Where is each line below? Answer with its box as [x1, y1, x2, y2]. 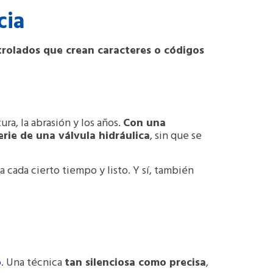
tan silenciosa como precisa [65, 253, 206, 272]
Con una [123, 114, 166, 132]
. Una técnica [1, 253, 65, 272]
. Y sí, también [128, 162, 194, 180]
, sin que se [150, 127, 202, 145]
